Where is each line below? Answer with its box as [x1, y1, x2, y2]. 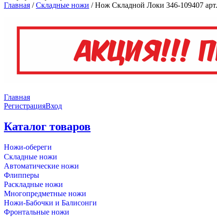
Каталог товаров [4, 120, 91, 133]
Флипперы [4, 170, 39, 179]
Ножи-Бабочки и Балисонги [4, 198, 97, 207]
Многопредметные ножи [4, 189, 86, 198]
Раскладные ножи [4, 180, 63, 188]
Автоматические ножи [4, 161, 79, 170]
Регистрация [4, 102, 46, 110]
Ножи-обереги [4, 142, 52, 151]
